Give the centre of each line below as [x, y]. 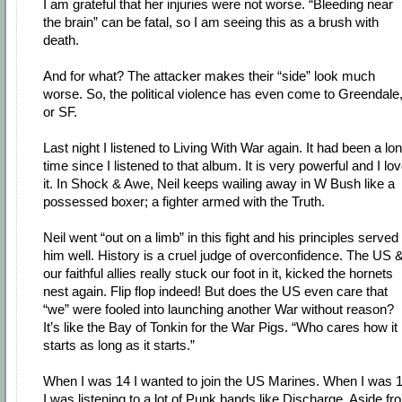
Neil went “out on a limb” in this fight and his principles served [221, 238]
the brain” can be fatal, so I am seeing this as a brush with [211, 22]
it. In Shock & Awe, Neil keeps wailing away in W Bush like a [219, 184]
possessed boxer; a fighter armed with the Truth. [184, 202]
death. [61, 40]
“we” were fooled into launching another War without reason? [218, 310]
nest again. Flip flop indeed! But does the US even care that [215, 292]
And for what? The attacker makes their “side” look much [209, 76]
